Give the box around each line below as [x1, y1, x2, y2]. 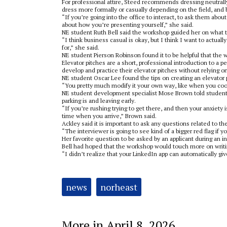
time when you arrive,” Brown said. [62, 112, 158, 120]
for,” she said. [62, 44, 99, 51]
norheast [100, 181, 137, 193]
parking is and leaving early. [62, 97, 137, 104]
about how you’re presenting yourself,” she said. [62, 21, 194, 28]
